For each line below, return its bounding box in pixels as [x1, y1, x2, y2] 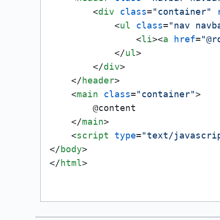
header [82, 75, 114, 85]
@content [50, 103, 136, 113]
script [77, 130, 109, 140]
